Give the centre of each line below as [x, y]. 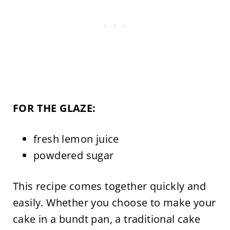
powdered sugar [73, 156]
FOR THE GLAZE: [54, 108]
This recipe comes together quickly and [109, 186]
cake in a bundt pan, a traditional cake [107, 219]
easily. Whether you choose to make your [114, 203]
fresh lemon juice [76, 139]
